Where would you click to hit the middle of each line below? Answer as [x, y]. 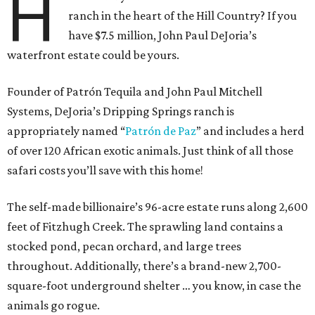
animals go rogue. [53, 306]
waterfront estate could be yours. [93, 55]
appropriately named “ [66, 131]
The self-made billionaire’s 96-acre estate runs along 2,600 [157, 207]
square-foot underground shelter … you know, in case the [154, 286]
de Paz [179, 131]
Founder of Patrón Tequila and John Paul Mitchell [135, 92]
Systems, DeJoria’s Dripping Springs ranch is [121, 111]
